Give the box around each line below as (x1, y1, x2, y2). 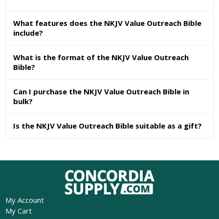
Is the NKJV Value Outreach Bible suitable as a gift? (13, 121, 202, 131)
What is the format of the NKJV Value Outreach (13, 52, 189, 63)
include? (13, 28, 44, 38)
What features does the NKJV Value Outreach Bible (13, 18, 202, 28)
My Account (5, 195, 44, 205)
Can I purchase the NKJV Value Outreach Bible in (13, 87, 190, 97)
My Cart (5, 206, 32, 216)
